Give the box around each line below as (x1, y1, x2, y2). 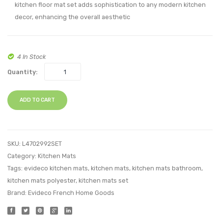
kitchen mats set (79, 177, 128, 185)
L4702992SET (22, 140, 62, 148)
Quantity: (7, 68, 38, 76)
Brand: (7, 189, 28, 197)
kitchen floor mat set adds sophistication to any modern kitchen (15, 1, 206, 9)
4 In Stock (17, 53, 46, 61)
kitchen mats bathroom (132, 165, 201, 172)
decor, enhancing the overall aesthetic (15, 13, 130, 21)
